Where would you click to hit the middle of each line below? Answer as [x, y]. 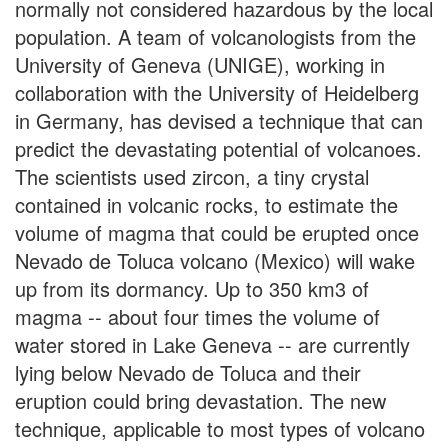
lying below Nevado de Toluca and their [188, 372]
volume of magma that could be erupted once [217, 232]
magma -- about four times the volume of [197, 316]
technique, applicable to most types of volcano [220, 428]
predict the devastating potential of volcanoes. [218, 148]
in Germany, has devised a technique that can [219, 120]
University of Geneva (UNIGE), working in [200, 64]
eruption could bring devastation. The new [200, 400]
